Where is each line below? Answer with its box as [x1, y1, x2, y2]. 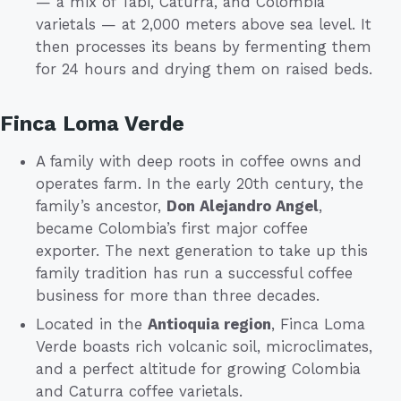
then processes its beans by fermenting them [36, 37, 371, 55]
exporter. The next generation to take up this [36, 241, 368, 260]
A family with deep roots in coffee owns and [36, 151, 362, 170]
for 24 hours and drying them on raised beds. [36, 59, 372, 78]
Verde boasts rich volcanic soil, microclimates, [36, 337, 372, 355]
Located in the [36, 314, 148, 333]
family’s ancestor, [36, 196, 166, 215]
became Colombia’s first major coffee [36, 218, 308, 237]
